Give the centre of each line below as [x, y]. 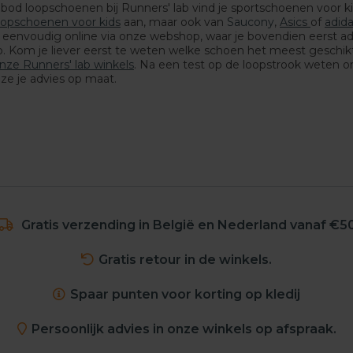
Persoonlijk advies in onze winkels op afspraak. [184, 329]
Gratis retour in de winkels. [185, 259]
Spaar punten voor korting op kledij [185, 294]
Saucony [251, 22]
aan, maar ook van [174, 22]
